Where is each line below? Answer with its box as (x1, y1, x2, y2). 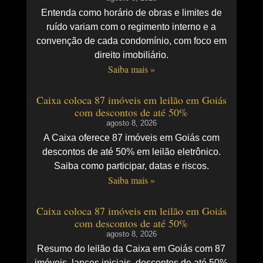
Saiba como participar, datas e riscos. (53, 161, 209, 171)
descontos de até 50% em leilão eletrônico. (42, 147, 221, 157)
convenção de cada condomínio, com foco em (36, 36, 227, 46)
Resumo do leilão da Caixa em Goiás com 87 (37, 244, 226, 254)
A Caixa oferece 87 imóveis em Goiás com (43, 133, 220, 143)
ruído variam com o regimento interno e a (46, 22, 217, 32)
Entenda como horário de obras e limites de (41, 8, 222, 18)
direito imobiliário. (94, 50, 168, 60)
